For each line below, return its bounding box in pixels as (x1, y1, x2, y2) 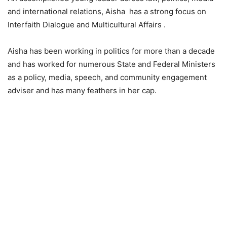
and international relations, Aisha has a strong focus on (8, 7, 206, 17)
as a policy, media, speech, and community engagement (8, 72, 207, 83)
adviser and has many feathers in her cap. (8, 86, 157, 96)
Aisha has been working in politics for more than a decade (8, 46, 215, 56)
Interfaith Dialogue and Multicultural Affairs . (8, 20, 166, 30)
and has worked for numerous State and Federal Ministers (8, 59, 215, 69)
